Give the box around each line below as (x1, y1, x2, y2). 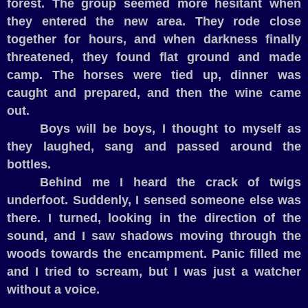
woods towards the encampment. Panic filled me (7, 247, 301, 261)
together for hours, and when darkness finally (7, 32, 301, 47)
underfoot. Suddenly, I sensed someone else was (7, 193, 301, 208)
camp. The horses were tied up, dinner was (7, 68, 301, 82)
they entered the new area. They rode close (7, 14, 301, 29)
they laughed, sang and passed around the (7, 140, 301, 154)
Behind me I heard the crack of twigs (40, 175, 301, 190)
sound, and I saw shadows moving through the (7, 229, 301, 243)
